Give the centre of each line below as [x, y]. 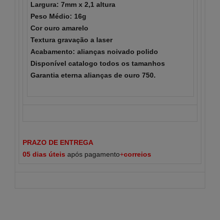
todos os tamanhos [132, 63]
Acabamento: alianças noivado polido [95, 51]
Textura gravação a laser [72, 40]
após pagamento [93, 154]
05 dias [36, 154]
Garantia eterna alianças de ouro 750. [93, 75]
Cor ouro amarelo [60, 28]
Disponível [50, 63]
